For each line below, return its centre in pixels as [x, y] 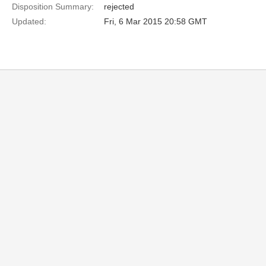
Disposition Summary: [53, 7]
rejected [119, 7]
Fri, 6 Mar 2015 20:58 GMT [156, 21]
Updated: [29, 21]
